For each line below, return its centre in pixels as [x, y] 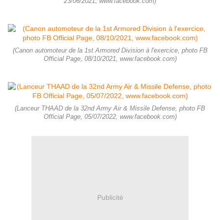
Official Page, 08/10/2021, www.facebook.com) [110, 59]
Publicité [110, 197]
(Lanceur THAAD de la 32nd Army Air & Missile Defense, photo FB [110, 109]
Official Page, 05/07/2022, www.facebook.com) [110, 117]
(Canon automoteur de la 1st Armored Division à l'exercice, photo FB [110, 51]
